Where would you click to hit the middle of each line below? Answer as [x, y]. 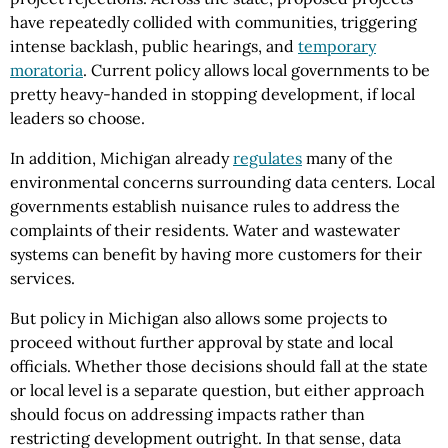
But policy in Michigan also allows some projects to [198, 318]
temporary [337, 46]
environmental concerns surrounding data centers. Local [222, 182]
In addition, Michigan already [121, 158]
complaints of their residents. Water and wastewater [205, 230]
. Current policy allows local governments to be [256, 70]
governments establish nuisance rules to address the [205, 206]
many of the [347, 158]
